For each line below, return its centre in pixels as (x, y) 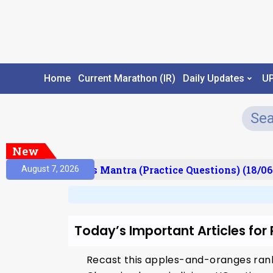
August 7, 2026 (50, 169)
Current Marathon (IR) (126, 79)
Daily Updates (213, 79)
